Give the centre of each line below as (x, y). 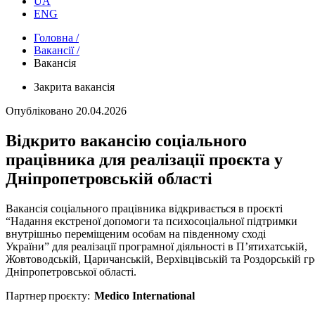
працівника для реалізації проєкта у (144, 159)
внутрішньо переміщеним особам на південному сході (136, 233)
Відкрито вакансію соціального (126, 140)
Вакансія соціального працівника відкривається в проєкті (144, 208)
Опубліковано (41, 111)
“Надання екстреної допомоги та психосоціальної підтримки (152, 221)
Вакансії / (57, 50)
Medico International (144, 295)
